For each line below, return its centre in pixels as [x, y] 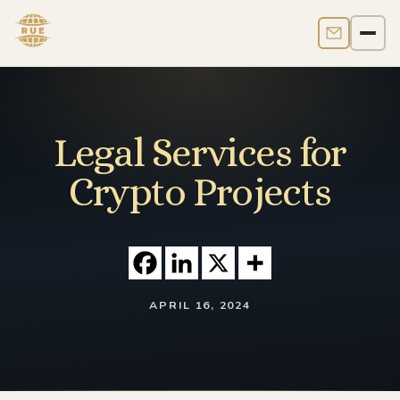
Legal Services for [200, 152]
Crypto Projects [200, 192]
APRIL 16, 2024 [200, 305]
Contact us [365, 42]
